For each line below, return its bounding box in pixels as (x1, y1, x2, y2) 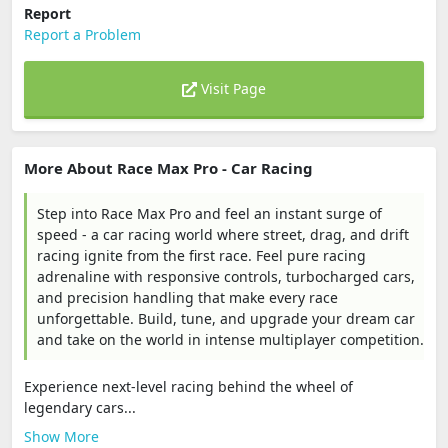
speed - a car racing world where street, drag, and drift (37, 225, 409, 244)
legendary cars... (24, 398, 136, 417)
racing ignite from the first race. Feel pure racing (37, 246, 366, 265)
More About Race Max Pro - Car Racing (24, 158, 313, 178)
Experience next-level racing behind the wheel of (24, 377, 353, 396)
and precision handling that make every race (37, 288, 338, 307)
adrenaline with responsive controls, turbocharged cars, (37, 267, 415, 286)
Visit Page (197, 79, 266, 98)
